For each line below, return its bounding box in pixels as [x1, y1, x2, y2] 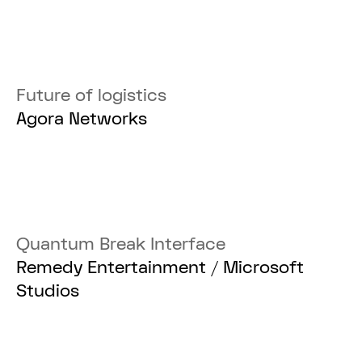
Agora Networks [16, 108, 148, 130]
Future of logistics [16, 85, 167, 107]
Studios [16, 280, 80, 302]
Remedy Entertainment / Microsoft [16, 257, 305, 279]
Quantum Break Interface [16, 234, 226, 255]
